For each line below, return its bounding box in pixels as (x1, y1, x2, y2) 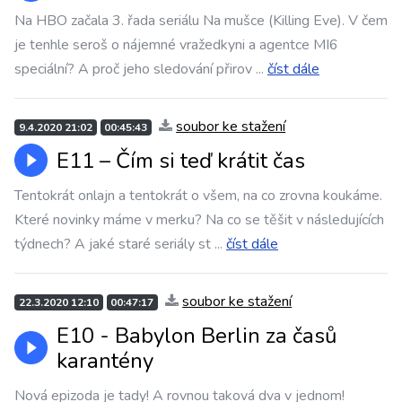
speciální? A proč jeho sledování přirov (14, 59, 252, 79)
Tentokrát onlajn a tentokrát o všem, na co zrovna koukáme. (14, 186, 382, 205)
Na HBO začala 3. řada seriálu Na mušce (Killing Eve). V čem (14, 11, 388, 31)
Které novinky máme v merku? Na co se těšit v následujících (14, 210, 384, 230)
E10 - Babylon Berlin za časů (57, 321, 336, 350)
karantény (57, 346, 153, 375)
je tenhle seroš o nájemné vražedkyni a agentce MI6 (14, 35, 338, 55)
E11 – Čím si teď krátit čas (57, 146, 305, 175)
